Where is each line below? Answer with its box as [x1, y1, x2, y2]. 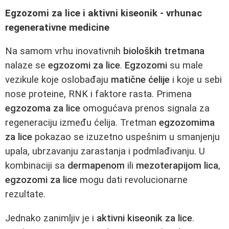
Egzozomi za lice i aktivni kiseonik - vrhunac [5, 7, 202, 19]
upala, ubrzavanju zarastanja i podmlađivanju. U [5, 146, 205, 157]
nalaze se [5, 60, 48, 72]
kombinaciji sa [5, 160, 67, 172]
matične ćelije [111, 74, 170, 86]
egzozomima [159, 117, 215, 129]
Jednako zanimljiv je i [5, 213, 97, 224]
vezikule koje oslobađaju [5, 74, 111, 86]
